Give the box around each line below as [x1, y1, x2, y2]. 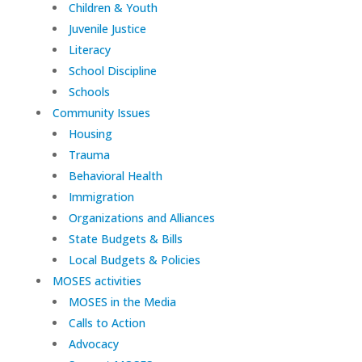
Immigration [68, 189, 134, 205]
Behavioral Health [68, 168, 162, 184]
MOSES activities [52, 273, 141, 289]
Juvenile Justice [68, 21, 146, 37]
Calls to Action [68, 315, 145, 331]
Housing [68, 126, 112, 142]
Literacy [68, 42, 111, 58]
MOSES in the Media [68, 294, 176, 310]
